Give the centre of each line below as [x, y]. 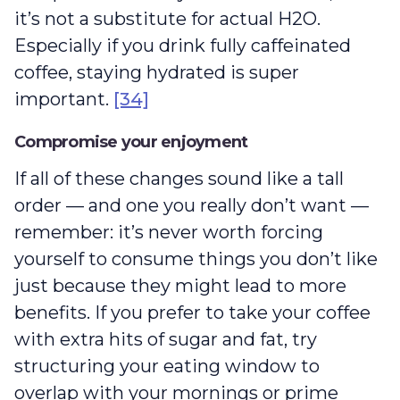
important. [64, 100]
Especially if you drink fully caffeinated [183, 46]
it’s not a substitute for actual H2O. [167, 19]
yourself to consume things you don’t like [196, 259]
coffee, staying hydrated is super [157, 73]
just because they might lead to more [180, 286]
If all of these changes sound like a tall [179, 179]
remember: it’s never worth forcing [169, 233]
